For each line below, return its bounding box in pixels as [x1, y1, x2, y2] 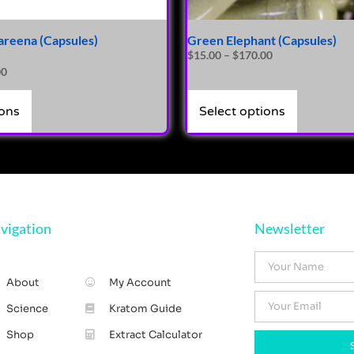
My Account [108, 276, 171, 290]
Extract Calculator [108, 328, 202, 342]
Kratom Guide [108, 302, 182, 316]
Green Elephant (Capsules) [187, 32, 337, 48]
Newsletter [254, 220, 325, 238]
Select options [199, 104, 285, 120]
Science [6, 302, 49, 316]
